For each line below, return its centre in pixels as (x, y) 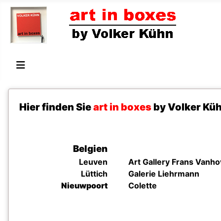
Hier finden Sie (55, 107)
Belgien (90, 149)
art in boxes (122, 107)
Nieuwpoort (84, 185)
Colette (143, 185)
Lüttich (94, 174)
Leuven (93, 162)
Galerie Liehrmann (164, 174)
